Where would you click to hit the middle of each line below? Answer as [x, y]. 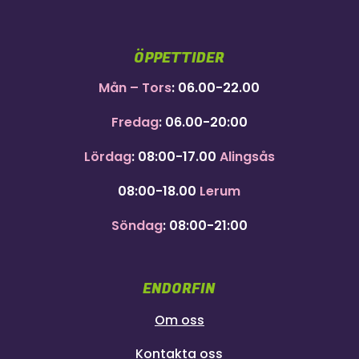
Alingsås [247, 156]
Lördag [107, 156]
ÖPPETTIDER [179, 58]
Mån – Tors [135, 87]
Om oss [179, 320]
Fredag [135, 122]
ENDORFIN [179, 288]
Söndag [137, 225]
